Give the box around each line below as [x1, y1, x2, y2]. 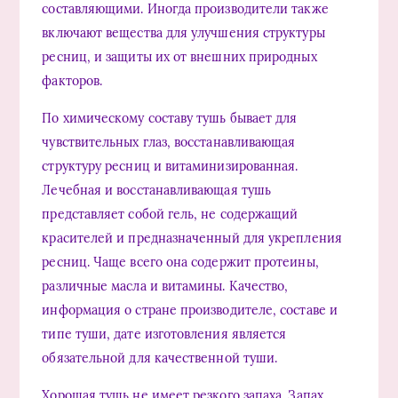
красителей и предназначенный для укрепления [42, 229, 342, 246]
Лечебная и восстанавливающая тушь [42, 181, 272, 198]
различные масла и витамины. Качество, [42, 277, 289, 294]
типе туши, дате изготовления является [42, 325, 287, 342]
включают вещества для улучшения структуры [42, 24, 325, 41]
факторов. [42, 72, 103, 89]
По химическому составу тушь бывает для [42, 109, 298, 126]
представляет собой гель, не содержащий [42, 205, 298, 222]
